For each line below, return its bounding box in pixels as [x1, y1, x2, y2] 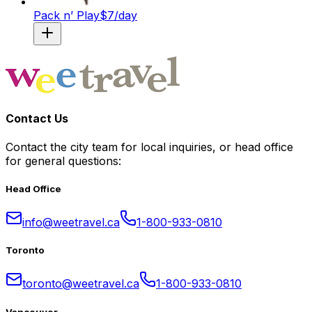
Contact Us [6, 111, 68, 125]
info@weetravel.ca [22, 215, 120, 230]
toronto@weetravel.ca [22, 276, 139, 291]
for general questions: [6, 153, 121, 168]
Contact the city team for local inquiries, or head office [6, 139, 293, 154]
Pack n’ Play [33, 8, 100, 23]
